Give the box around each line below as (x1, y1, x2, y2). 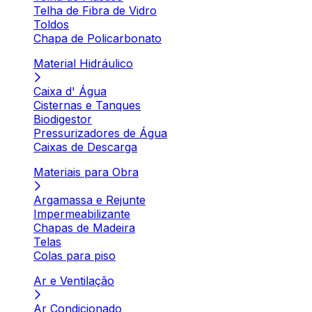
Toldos (33, 17, 69, 31)
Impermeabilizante (33, 207, 130, 221)
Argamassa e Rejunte (33, 193, 146, 207)
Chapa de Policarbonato (33, 31, 162, 45)
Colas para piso (33, 249, 116, 263)
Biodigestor (33, 112, 92, 126)
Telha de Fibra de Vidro (33, 3, 157, 17)
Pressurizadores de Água (33, 126, 167, 140)
